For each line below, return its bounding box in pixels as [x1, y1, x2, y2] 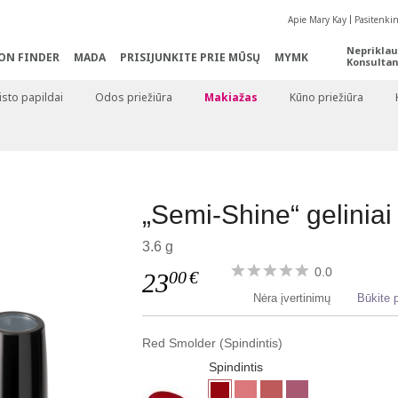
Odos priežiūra [94, 90, 172, 105]
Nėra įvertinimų [253, 291, 331, 306]
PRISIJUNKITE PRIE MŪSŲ [119, 50, 260, 65]
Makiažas [203, 90, 258, 105]
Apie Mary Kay [287, 13, 346, 27]
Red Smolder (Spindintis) [142, 336, 283, 351]
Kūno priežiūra [289, 90, 363, 105]
